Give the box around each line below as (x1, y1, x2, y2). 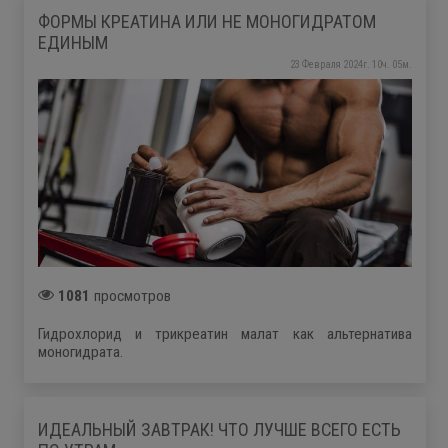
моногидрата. (38, 342, 123, 361)
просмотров (90, 286, 171, 305)
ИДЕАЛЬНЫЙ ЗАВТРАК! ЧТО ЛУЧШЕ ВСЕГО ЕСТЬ (38, 419, 401, 440)
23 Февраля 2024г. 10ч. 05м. (289, 58, 412, 72)
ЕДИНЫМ (38, 31, 108, 53)
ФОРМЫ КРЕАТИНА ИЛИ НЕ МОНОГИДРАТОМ (38, 10, 376, 32)
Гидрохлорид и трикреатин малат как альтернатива (38, 324, 412, 343)
